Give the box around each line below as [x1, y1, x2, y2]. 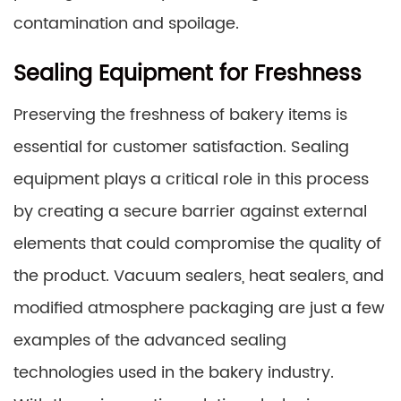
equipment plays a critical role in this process [13, 166, 369, 192]
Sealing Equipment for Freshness [13, 55, 362, 92]
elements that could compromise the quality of [13, 230, 381, 257]
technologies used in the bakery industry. [13, 359, 334, 386]
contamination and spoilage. [13, 10, 239, 37]
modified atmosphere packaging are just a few [13, 294, 385, 321]
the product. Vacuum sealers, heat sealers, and [13, 262, 384, 289]
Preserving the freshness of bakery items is [13, 101, 347, 128]
